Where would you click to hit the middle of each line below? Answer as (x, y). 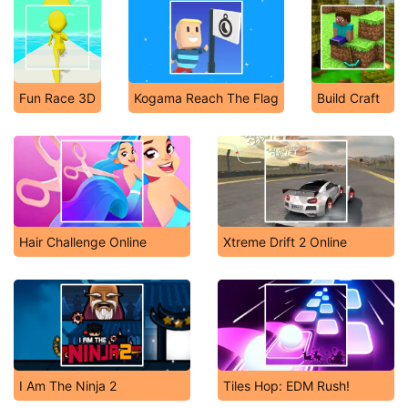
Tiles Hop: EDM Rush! (286, 386)
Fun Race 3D (57, 98)
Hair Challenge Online (83, 242)
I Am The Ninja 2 (68, 386)
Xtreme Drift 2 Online (285, 242)
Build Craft (348, 98)
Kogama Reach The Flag (206, 98)
